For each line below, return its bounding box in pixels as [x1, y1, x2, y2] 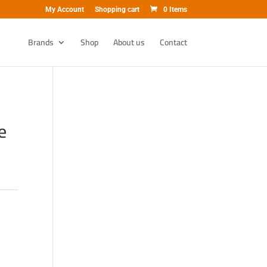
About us [113, 35, 145, 50]
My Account [45, 5, 84, 14]
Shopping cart [94, 5, 139, 14]
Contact [159, 35, 187, 50]
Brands [27, 35, 54, 50]
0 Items [163, 5, 187, 14]
